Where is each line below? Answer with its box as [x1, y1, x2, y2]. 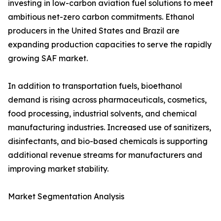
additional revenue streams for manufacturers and [8, 150, 202, 160]
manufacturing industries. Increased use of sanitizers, [8, 122, 211, 133]
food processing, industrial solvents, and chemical [8, 109, 197, 119]
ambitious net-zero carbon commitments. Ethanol [8, 12, 194, 22]
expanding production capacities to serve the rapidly [8, 39, 212, 50]
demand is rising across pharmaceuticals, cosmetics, [8, 95, 207, 105]
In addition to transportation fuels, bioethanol [8, 81, 182, 91]
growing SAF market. [8, 53, 88, 64]
